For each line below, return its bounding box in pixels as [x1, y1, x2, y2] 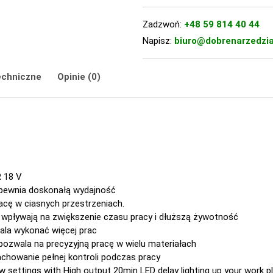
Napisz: [143, 35, 174, 46]
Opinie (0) [57, 71, 101, 82]
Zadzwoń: [143, 18, 184, 30]
